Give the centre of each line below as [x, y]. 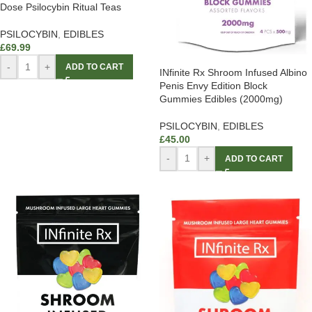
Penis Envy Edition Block [213, 85]
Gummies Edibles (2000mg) [221, 99]
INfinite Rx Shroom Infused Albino [233, 72]
